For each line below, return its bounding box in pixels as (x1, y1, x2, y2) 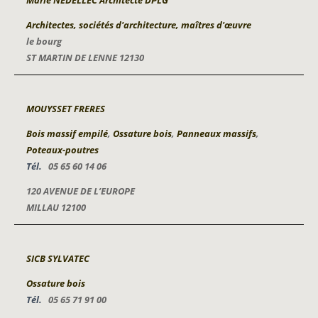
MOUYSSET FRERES (26, 102, 105, 115)
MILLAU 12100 (26, 201, 86, 214)
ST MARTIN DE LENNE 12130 (26, 51, 144, 64)
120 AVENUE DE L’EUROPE (26, 185, 135, 197)
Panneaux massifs (177, 127, 256, 140)
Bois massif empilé (26, 127, 108, 140)
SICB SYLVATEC (26, 252, 89, 265)
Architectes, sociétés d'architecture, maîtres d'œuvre (26, 18, 251, 31)
